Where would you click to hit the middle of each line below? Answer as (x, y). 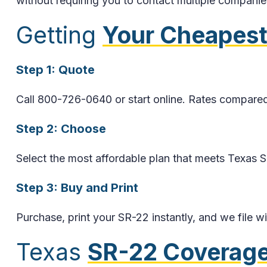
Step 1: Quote (55, 69)
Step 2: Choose (61, 128)
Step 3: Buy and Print (77, 187)
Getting (59, 35)
